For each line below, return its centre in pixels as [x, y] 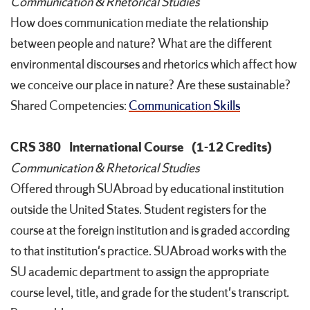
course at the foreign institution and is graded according [150, 231]
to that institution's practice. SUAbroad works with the [148, 252]
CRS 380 [36, 148]
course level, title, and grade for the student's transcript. [150, 293]
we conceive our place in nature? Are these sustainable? [151, 85]
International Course [126, 148]
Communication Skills [184, 106]
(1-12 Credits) [232, 148]
